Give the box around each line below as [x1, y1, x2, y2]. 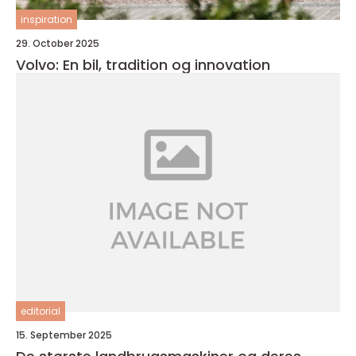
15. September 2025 [16, 328, 112, 342]
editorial [21, 304, 60, 318]
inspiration [21, 13, 72, 26]
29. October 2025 [16, 37, 99, 50]
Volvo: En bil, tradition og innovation [16, 55, 270, 75]
